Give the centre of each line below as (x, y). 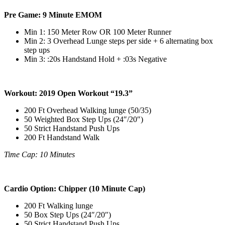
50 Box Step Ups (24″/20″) (68, 214)
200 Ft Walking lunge (59, 205)
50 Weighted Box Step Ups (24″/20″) (84, 119)
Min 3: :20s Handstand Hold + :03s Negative (95, 59)
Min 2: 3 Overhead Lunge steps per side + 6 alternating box (119, 41)
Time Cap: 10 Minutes (39, 154)
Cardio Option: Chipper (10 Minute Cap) (75, 188)
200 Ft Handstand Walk (62, 137)
